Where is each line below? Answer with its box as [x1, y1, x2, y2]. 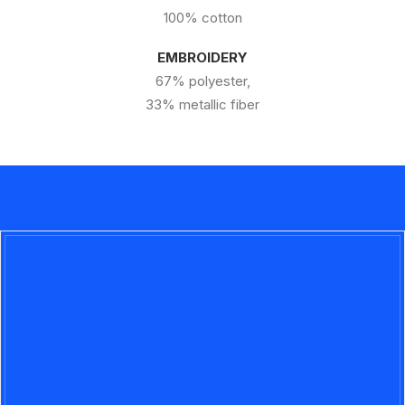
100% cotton [163, 9, 242, 26]
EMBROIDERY [157, 49, 248, 66]
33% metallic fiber [146, 96, 259, 113]
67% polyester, [155, 72, 250, 89]
